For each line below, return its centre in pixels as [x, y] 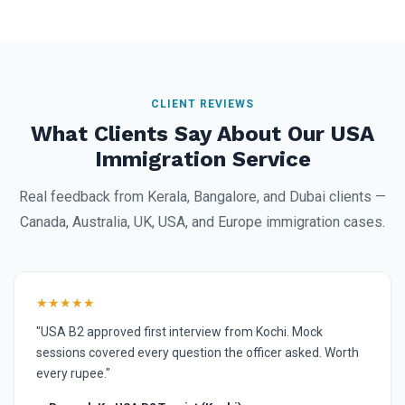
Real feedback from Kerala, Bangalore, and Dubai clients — [202, 196]
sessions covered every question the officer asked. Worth [198, 352]
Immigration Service [202, 159]
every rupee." [73, 373]
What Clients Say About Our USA [202, 133]
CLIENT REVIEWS [202, 104]
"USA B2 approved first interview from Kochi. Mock [179, 331]
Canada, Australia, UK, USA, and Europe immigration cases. [202, 221]
